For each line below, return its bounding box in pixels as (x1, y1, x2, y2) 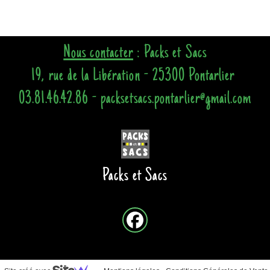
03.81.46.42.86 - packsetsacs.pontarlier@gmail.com (18, 90, 252, 108)
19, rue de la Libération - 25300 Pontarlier (31, 67, 239, 86)
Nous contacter (63, 44, 133, 63)
